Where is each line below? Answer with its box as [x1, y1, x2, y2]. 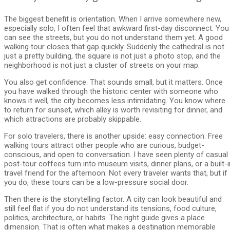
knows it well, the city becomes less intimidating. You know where [4, 95, 225, 105]
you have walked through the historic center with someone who [4, 86, 218, 96]
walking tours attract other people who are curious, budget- [4, 140, 204, 150]
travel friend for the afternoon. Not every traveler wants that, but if [4, 168, 227, 178]
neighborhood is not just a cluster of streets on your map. [4, 60, 200, 70]
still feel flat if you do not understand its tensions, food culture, [4, 203, 217, 213]
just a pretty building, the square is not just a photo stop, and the [4, 51, 221, 61]
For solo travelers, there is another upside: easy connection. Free [4, 131, 223, 141]
